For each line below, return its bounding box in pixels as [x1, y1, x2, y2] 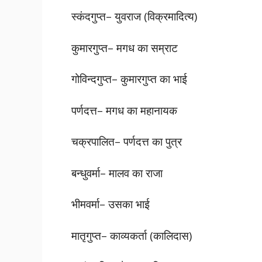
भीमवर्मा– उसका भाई [71, 196, 150, 211]
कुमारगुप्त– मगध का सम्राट [71, 40, 178, 55]
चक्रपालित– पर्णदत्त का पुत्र [71, 134, 182, 149]
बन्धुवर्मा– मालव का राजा [71, 165, 163, 180]
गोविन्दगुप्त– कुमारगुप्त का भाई [71, 71, 187, 86]
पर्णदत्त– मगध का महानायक [71, 102, 177, 118]
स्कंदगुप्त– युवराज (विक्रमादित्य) [71, 9, 197, 23]
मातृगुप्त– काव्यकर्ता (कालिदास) [71, 227, 192, 243]
